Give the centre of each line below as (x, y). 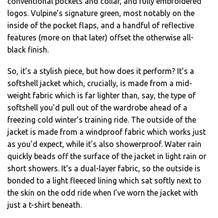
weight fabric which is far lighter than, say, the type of (101, 96)
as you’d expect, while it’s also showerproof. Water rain (104, 144)
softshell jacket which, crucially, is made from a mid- (100, 83)
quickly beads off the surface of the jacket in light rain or (107, 156)
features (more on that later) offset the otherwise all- (100, 38)
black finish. (28, 50)
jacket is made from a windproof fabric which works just (107, 132)
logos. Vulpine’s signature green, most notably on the (101, 13)
